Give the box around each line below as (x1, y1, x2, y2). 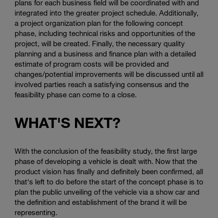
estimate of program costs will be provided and (15, 59, 169, 69)
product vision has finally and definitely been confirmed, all (15, 167, 203, 176)
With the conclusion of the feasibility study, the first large (15, 146, 197, 156)
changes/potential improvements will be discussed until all (15, 70, 203, 79)
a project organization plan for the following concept (15, 18, 183, 28)
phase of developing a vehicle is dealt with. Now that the (15, 157, 197, 166)
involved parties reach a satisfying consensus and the (15, 80, 189, 89)
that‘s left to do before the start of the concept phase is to (15, 177, 203, 186)
